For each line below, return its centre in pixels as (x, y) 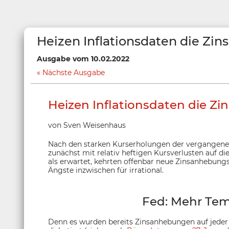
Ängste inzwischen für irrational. (106, 170)
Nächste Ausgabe (74, 73)
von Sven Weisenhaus (87, 125)
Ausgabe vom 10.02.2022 (83, 59)
